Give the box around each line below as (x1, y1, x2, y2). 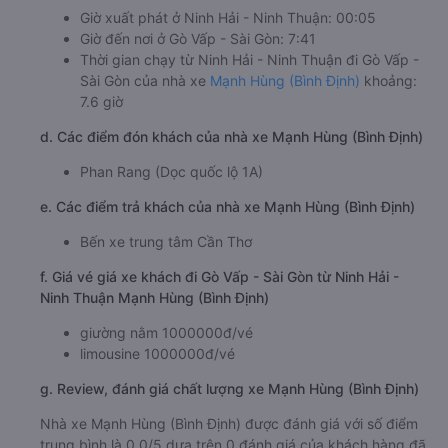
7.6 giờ (80, 93, 123, 111)
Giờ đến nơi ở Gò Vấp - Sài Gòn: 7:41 (80, 30, 316, 48)
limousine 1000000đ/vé (80, 345, 235, 363)
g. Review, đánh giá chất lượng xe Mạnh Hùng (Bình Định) (40, 380, 419, 398)
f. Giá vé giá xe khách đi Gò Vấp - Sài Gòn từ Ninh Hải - (40, 268, 399, 286)
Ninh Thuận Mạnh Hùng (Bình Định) (40, 289, 269, 307)
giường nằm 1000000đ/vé (80, 324, 253, 342)
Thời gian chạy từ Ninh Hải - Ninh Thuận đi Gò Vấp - (80, 51, 419, 69)
